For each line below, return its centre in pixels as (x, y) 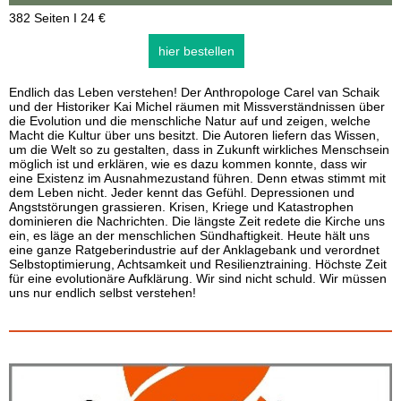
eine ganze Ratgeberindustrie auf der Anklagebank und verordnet (194, 250)
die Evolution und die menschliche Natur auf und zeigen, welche (190, 121)
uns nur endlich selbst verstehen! (102, 293)
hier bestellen (196, 51)
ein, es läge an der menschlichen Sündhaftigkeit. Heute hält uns (189, 235)
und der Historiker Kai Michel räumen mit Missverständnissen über (197, 107)
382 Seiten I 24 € (57, 18)
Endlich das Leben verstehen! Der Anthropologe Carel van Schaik (194, 92)
